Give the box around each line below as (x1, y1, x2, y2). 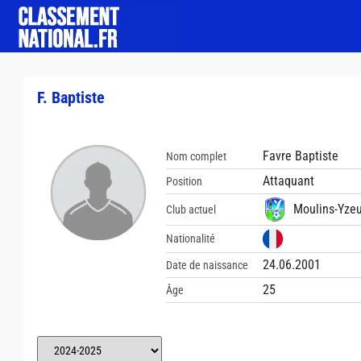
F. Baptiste (37, 88, 105, 107)
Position (166, 174, 202, 188)
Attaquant (263, 173, 314, 189)
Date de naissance (166, 258, 248, 272)
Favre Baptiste (263, 148, 338, 164)
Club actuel (166, 202, 216, 216)
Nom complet (166, 149, 226, 163)
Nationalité (166, 232, 215, 245)
